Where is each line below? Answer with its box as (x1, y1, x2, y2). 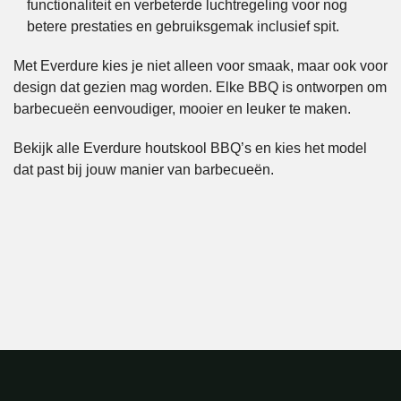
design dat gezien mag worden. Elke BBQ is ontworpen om (13, 80, 387, 96)
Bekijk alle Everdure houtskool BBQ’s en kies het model (13, 141, 367, 157)
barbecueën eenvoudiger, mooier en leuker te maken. (13, 101, 351, 117)
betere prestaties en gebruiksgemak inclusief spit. (27, 19, 339, 35)
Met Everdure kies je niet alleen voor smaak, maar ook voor (13, 58, 388, 74)
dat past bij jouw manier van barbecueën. (13, 162, 274, 178)
